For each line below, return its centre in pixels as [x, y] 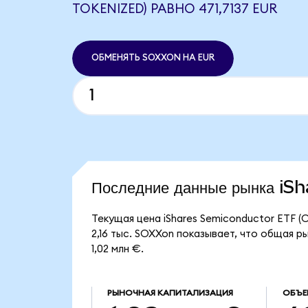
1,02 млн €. [117, 250]
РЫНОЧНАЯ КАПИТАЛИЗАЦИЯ [170, 293]
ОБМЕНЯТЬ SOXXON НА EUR [153, 58]
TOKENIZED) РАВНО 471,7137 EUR [174, 9]
